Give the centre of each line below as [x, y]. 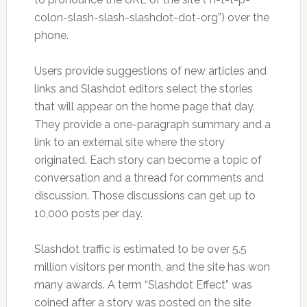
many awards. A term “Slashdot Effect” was [143, 285]
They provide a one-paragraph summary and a [152, 124]
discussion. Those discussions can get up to [145, 196]
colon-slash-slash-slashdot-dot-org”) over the [151, 17]
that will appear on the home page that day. [144, 107]
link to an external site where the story [129, 142]
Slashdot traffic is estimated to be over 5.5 [140, 249]
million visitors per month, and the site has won [152, 267]
